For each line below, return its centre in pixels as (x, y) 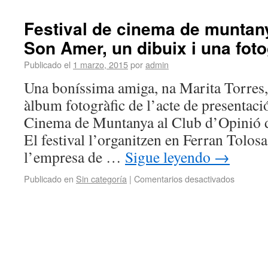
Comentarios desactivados (184, 179)
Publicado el (47, 64)
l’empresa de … (74, 157)
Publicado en (49, 179)
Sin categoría (101, 179)
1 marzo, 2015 (100, 64)
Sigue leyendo (170, 157)
